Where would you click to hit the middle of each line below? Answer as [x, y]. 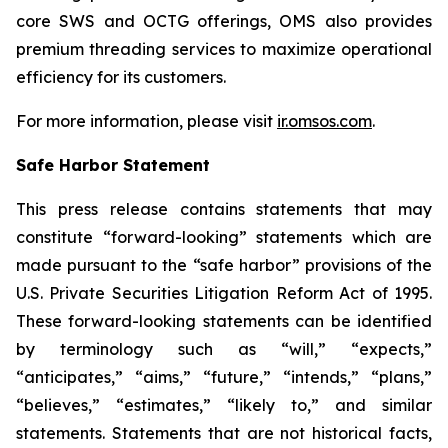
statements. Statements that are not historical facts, [224, 433]
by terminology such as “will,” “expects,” [224, 349]
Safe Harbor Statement [113, 165]
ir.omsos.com [324, 121]
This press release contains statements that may [224, 209]
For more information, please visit [146, 121]
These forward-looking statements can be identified [224, 321]
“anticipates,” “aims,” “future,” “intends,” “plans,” [224, 377]
